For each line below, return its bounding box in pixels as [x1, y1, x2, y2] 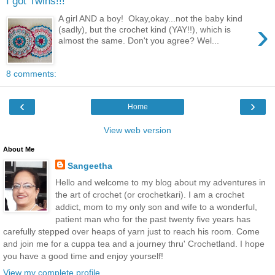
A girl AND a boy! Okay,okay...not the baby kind [58, 13, 243, 23]
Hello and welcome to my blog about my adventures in [55, 177, 266, 187]
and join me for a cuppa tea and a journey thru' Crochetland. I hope [3, 238, 265, 249]
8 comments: [6, 68, 56, 79]
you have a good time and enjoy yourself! [3, 250, 163, 261]
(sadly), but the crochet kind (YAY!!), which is [58, 24, 231, 34]
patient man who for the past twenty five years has [55, 214, 250, 224]
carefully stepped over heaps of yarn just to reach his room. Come [3, 226, 260, 236]
